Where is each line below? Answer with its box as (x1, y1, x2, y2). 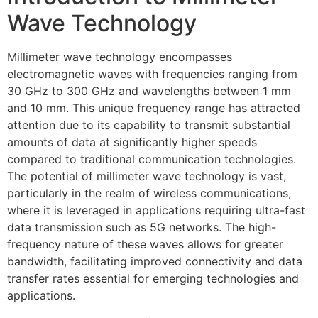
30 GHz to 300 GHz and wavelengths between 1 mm (7, 84, 291, 98)
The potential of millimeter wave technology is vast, (7, 169, 286, 183)
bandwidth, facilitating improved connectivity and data (7, 254, 302, 268)
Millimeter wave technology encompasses (7, 50, 232, 64)
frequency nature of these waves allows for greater (7, 237, 283, 251)
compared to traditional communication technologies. (7, 152, 296, 166)
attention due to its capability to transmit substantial (7, 118, 290, 132)
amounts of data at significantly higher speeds (7, 135, 257, 149)
